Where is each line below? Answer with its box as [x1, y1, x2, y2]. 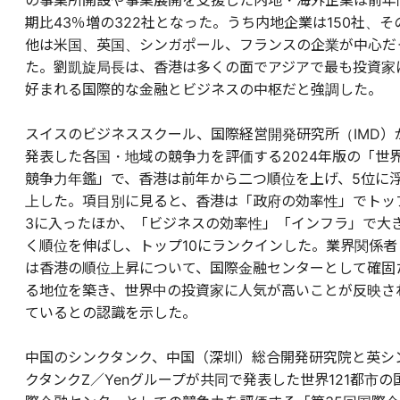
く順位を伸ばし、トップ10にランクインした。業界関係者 [25, 237, 397, 255]
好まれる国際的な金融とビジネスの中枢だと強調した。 [25, 80, 382, 99]
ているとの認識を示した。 [25, 304, 196, 322]
